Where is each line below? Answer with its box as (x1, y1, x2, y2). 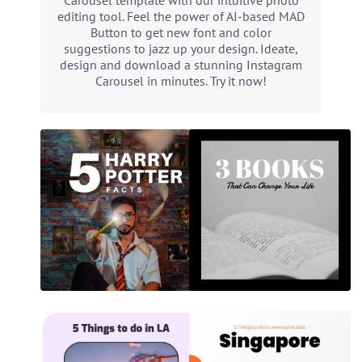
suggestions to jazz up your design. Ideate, (64, 40, 298, 57)
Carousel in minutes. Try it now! (95, 73, 267, 89)
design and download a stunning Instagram (60, 57, 302, 73)
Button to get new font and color (90, 24, 271, 40)
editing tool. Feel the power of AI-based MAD (57, 8, 305, 24)
